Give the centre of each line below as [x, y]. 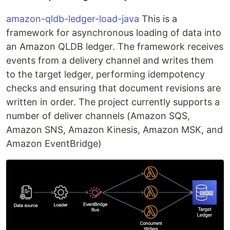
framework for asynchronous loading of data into [114, 33]
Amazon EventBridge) [54, 144]
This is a [158, 19]
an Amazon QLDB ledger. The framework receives [115, 47]
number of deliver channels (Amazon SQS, [98, 116]
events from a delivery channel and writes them [110, 61]
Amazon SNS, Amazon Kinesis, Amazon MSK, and [114, 130]
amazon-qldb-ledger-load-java [73, 19]
